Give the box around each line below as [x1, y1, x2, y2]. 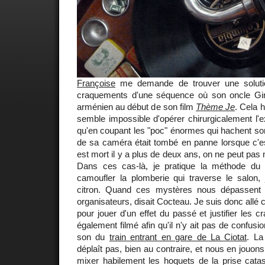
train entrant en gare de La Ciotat [109, 231, 247, 242]
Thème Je [196, 101, 235, 112]
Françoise [77, 77, 115, 88]
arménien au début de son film [77, 101, 196, 112]
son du [77, 231, 109, 242]
